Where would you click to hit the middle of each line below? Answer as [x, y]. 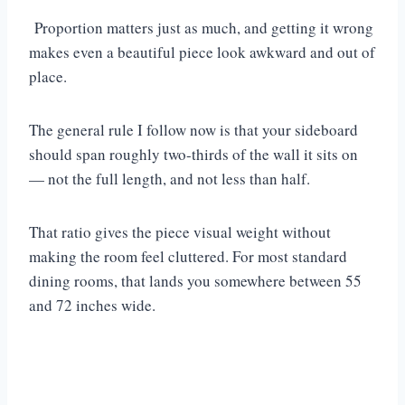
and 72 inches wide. [92, 305]
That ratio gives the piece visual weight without [180, 231]
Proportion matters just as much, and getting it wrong [201, 27]
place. [48, 76]
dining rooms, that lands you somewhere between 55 [195, 280]
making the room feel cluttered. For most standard [188, 256]
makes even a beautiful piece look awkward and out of [202, 52]
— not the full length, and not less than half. [172, 178]
